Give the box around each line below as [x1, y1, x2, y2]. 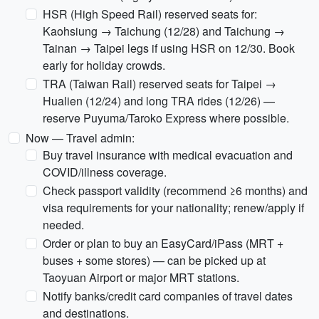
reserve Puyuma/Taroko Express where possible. [43, 110, 289, 126]
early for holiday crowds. [43, 57, 165, 73]
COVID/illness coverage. [43, 164, 167, 180]
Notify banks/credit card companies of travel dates [43, 288, 293, 304]
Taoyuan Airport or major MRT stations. [43, 269, 239, 286]
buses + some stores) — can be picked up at [43, 252, 266, 268]
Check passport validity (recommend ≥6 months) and [43, 182, 308, 199]
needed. [43, 216, 84, 233]
